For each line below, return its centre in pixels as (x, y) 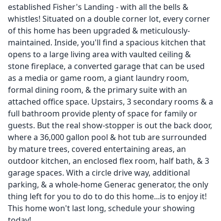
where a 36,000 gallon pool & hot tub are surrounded (107, 137)
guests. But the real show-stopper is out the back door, (110, 125)
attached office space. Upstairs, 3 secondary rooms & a (110, 102)
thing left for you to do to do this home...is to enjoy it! (107, 196)
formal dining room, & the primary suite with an (97, 90)
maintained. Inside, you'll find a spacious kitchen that (107, 42)
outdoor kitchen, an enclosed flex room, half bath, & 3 (109, 161)
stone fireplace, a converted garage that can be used (106, 66)
